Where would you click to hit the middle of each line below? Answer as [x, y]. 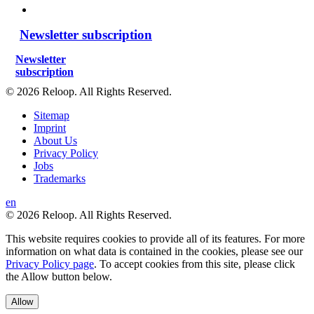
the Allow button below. [59, 276]
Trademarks [60, 178]
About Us [55, 140]
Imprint [50, 128]
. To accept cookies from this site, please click [194, 264]
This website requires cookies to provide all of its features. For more [155, 238]
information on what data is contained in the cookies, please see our [154, 251]
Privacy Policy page [50, 264]
